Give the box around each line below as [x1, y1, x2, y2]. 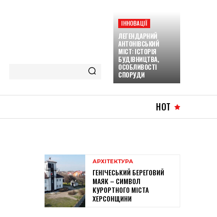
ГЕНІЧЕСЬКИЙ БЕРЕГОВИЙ [93, 167, 164, 178]
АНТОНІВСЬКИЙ [118, 39, 159, 48]
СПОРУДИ [118, 70, 145, 79]
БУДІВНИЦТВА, [118, 54, 159, 64]
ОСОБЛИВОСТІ [118, 62, 157, 72]
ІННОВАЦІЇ [121, 19, 148, 27]
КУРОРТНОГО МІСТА [93, 185, 149, 195]
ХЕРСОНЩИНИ [93, 193, 132, 204]
